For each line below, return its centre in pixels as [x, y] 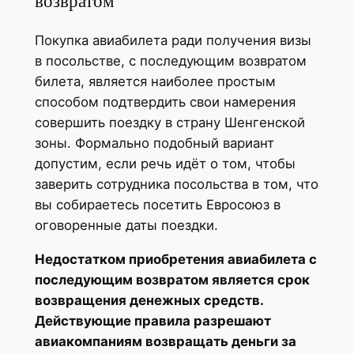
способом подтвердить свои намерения [165, 102]
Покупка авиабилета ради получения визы [173, 40]
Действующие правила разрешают [153, 320]
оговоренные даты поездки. [126, 225]
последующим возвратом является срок [172, 279]
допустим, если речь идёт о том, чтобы [165, 163]
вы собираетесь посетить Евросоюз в [157, 204]
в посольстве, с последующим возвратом [170, 60]
